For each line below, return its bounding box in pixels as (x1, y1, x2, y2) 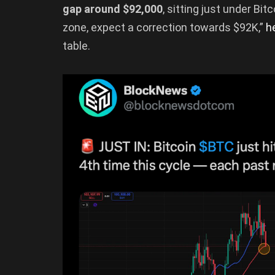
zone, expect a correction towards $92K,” (63, 20, 266, 34)
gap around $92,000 (63, 2, 163, 15)
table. (63, 39, 90, 52)
